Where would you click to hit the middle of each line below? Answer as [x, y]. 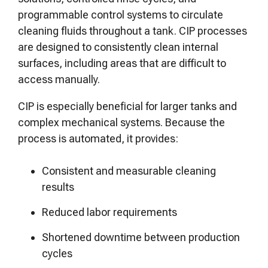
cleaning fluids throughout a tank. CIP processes [133, 31]
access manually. [60, 79]
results [58, 187]
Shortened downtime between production [141, 237]
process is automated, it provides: [98, 138]
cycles [57, 253]
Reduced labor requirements [109, 212]
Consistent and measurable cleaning [129, 171]
